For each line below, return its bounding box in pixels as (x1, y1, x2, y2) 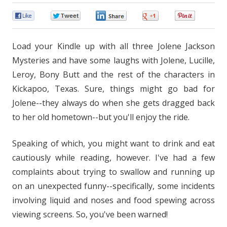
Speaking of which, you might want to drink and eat (12, 137, 215, 149)
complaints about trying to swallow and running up (12, 166, 215, 177)
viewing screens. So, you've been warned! (12, 208, 168, 220)
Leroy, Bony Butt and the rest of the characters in (12, 68, 215, 80)
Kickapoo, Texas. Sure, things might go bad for (12, 83, 215, 94)
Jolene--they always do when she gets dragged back (12, 97, 215, 108)
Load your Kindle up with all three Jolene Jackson (12, 40, 215, 52)
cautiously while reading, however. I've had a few (12, 152, 215, 163)
